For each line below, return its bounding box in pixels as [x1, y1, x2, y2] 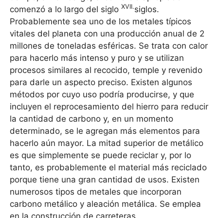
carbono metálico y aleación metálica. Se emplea [10, 199, 201, 209]
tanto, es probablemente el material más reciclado [10, 162, 207, 172]
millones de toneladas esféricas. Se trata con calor [10, 40, 208, 51]
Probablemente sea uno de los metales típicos [10, 16, 191, 26]
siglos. [134, 4, 159, 14]
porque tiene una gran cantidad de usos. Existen [10, 174, 200, 184]
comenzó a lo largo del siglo [10, 4, 121, 14]
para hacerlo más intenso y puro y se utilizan [10, 53, 184, 63]
